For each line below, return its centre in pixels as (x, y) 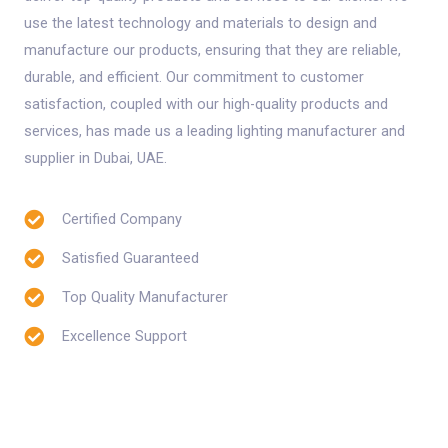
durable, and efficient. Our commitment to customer (194, 76)
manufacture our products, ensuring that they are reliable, (212, 49)
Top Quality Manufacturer (145, 297)
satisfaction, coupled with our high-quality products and (206, 103)
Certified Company (122, 219)
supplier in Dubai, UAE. (95, 157)
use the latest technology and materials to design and (200, 22)
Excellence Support (124, 336)
